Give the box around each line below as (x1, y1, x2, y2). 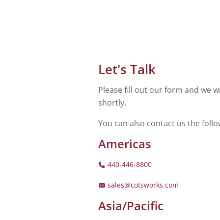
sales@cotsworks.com (106, 180, 179, 190)
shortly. (98, 97, 126, 108)
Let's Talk (98, 60, 156, 78)
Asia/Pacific (98, 197, 164, 214)
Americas (98, 135, 151, 152)
